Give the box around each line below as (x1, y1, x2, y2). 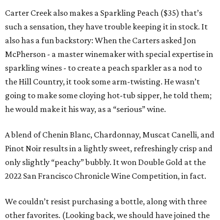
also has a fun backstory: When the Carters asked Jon (5, 35, 196, 46)
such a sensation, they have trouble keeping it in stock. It (5, 22, 208, 32)
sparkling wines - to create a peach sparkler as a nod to (5, 63, 202, 73)
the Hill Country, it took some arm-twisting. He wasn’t (5, 77, 200, 87)
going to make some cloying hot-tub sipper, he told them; (5, 90, 212, 101)
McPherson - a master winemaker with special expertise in (5, 49, 213, 59)
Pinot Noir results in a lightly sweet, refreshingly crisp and (5, 143, 213, 154)
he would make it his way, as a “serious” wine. (5, 104, 166, 114)
